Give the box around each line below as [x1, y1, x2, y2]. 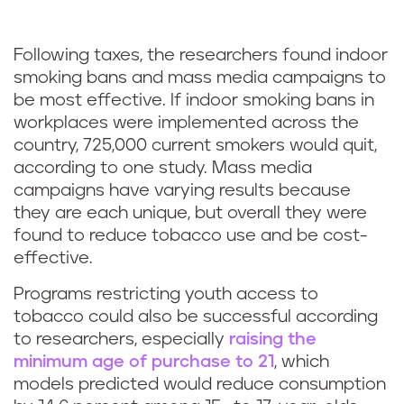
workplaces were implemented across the [14, 115, 359, 133]
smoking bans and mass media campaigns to [14, 69, 386, 87]
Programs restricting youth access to [14, 286, 318, 304]
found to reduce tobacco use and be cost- [14, 227, 368, 245]
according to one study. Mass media [14, 160, 312, 178]
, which [274, 353, 329, 372]
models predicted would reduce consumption [14, 376, 386, 394]
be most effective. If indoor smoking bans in [14, 92, 374, 110]
